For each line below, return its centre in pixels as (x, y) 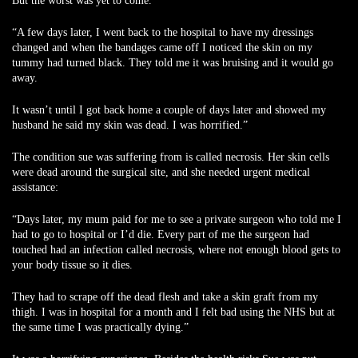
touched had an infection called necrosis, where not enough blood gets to (176, 250)
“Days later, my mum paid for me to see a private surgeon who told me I (177, 219)
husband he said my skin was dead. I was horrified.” (130, 125)
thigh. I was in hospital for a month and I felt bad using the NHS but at (173, 312)
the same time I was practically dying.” (100, 327)
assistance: (35, 187)
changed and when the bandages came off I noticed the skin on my (162, 48)
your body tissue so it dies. (72, 265)
